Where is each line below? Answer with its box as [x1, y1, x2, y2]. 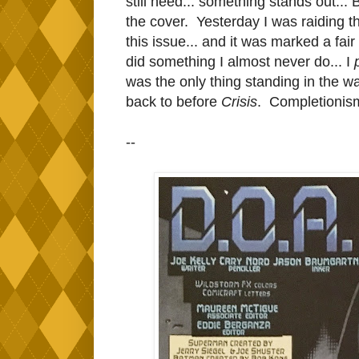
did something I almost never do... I [126, 53, 354, 70]
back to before [126, 93, 221, 110]
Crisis [221, 93, 257, 110]
